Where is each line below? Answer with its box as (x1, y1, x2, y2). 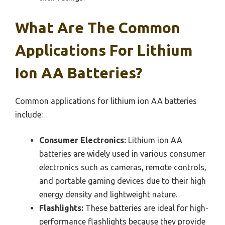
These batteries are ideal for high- (83, 203, 208, 213)
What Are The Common (15, 19, 180, 37)
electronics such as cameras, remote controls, (39, 163, 206, 172)
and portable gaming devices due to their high (39, 176, 206, 186)
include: (15, 110, 43, 120)
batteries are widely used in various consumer (39, 149, 205, 159)
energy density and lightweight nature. (39, 190, 177, 199)
